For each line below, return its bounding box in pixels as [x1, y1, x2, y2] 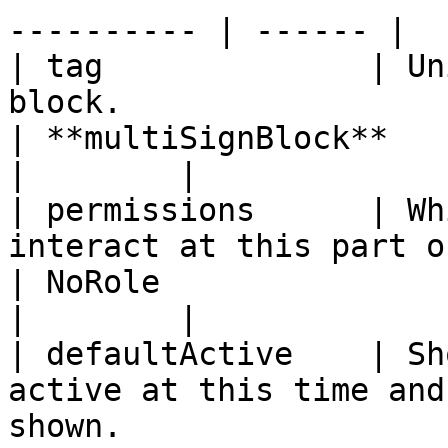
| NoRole [8, 264, 160, 300]
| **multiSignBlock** [8, 120, 388, 156]
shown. [8, 408, 122, 444]
